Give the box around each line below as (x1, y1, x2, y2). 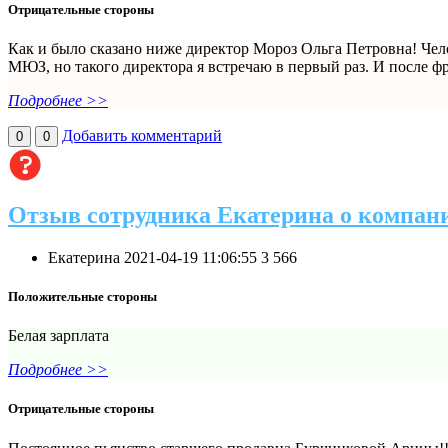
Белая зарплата (8, 327, 109, 345)
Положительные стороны (8, 288, 157, 304)
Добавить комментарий (62, 127, 222, 144)
